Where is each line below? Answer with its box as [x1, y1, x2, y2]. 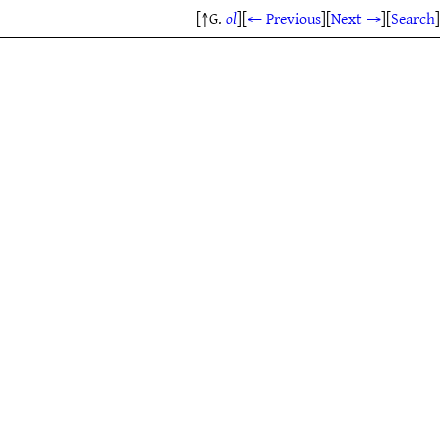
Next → [331, 4, 381, 32]
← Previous [247, 4, 321, 32]
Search [391, 4, 435, 32]
